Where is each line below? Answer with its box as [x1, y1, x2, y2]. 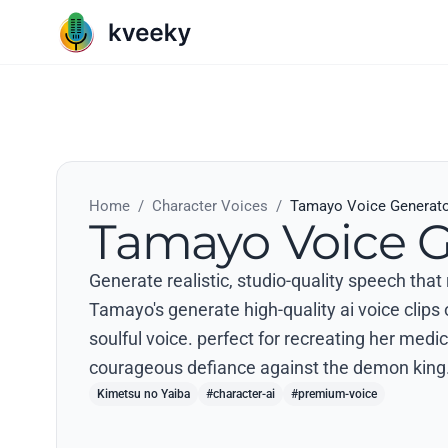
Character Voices [152, 197, 268, 215]
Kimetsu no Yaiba [97, 387, 190, 401]
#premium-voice [291, 387, 377, 401]
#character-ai [206, 387, 275, 401]
